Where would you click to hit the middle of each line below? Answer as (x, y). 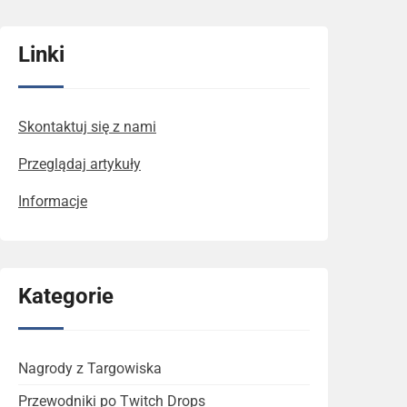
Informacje (53, 201)
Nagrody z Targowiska (90, 368)
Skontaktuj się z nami (87, 126)
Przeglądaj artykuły (79, 164)
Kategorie (66, 296)
